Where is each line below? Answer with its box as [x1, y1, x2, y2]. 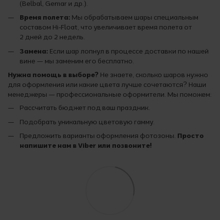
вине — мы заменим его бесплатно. [20, 56, 134, 65]
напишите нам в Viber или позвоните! [20, 140, 152, 150]
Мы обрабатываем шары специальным [70, 13, 198, 22]
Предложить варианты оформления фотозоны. [20, 131, 177, 140]
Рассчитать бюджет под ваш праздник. [20, 103, 150, 112]
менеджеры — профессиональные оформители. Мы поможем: [8, 90, 212, 99]
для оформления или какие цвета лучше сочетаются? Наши [8, 80, 206, 89]
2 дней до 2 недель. [20, 32, 85, 42]
